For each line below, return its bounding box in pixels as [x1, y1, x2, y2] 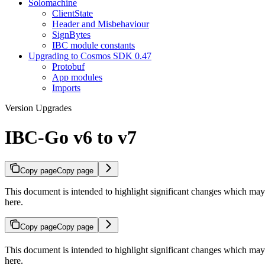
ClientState [52, 8, 93, 19]
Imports [52, 83, 80, 93]
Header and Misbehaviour [52, 19, 149, 30]
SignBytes [52, 30, 91, 40]
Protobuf [52, 62, 85, 72]
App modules [52, 72, 102, 83]
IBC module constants [52, 40, 135, 51]
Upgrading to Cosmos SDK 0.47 [28, 51, 151, 62]
